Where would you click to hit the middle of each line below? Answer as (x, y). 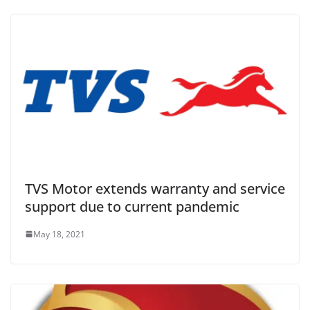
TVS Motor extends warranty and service (155, 188)
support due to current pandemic (132, 206)
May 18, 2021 (59, 234)
